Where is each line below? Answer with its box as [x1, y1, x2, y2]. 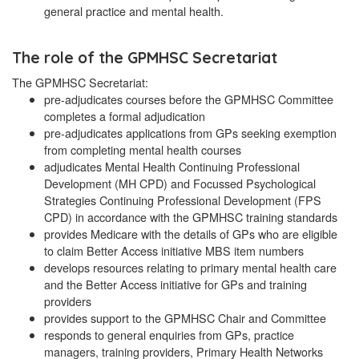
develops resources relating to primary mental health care [44, 259, 337, 276]
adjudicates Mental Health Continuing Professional [44, 158, 300, 175]
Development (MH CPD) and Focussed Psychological [44, 175, 316, 192]
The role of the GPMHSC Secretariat [12, 48, 277, 68]
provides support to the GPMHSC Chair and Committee [44, 309, 326, 327]
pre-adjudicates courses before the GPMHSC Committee [44, 91, 333, 108]
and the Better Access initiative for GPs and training [44, 276, 307, 293]
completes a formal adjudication [44, 107, 205, 125]
